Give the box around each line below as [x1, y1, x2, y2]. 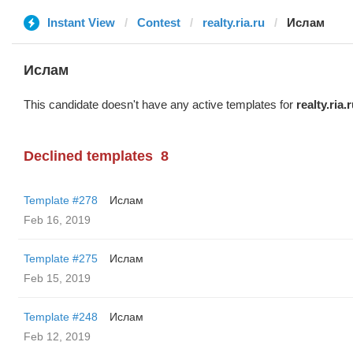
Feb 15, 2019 [24, 272, 91, 284]
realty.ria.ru [203, 16, 265, 29]
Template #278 [24, 194, 98, 206]
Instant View [47, 16, 115, 29]
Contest [137, 16, 180, 29]
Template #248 [24, 310, 98, 323]
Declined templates [24, 148, 153, 164]
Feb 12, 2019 [24, 330, 91, 343]
